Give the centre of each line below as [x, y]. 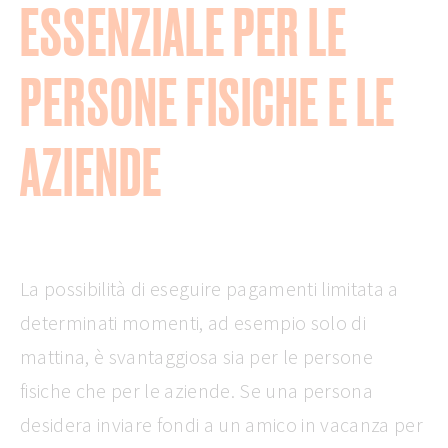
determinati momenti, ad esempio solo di [193, 322]
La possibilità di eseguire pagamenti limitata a [209, 288]
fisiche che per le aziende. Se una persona [196, 390]
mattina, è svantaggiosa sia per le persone [196, 356]
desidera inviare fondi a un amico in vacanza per [221, 424]
